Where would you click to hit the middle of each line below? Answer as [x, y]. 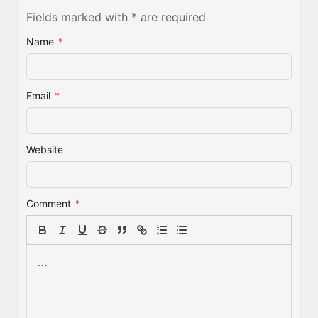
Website [45, 150]
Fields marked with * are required [116, 17]
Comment [49, 204]
